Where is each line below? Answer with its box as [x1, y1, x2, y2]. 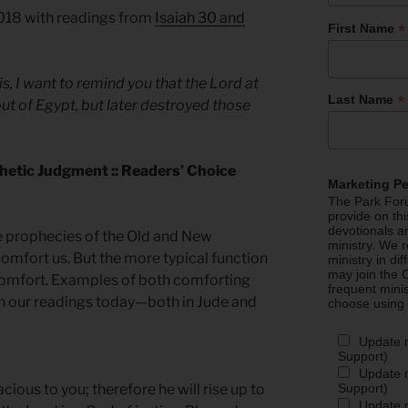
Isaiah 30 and [155, 9, 245, 27]
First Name [328, 20, 399, 36]
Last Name [328, 92, 398, 107]
